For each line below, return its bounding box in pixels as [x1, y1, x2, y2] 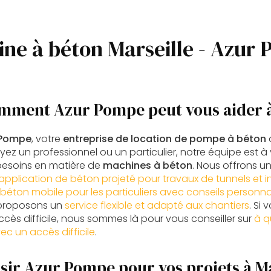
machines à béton [103, 158, 192, 173]
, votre [31, 132, 63, 146]
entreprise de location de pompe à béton [63, 132, 266, 146]
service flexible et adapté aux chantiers [65, 198, 249, 213]
